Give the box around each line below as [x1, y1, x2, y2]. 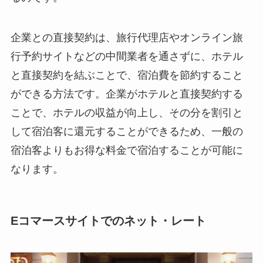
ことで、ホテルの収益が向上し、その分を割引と [10, 106, 243, 119]
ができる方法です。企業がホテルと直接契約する [10, 87, 243, 100]
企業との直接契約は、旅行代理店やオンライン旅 [10, 31, 243, 43]
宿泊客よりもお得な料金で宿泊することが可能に [10, 144, 243, 156]
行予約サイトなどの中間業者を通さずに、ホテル [10, 50, 243, 62]
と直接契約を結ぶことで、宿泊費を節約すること [10, 69, 243, 81]
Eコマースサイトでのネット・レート [10, 214, 206, 228]
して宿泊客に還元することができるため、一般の [10, 125, 243, 137]
